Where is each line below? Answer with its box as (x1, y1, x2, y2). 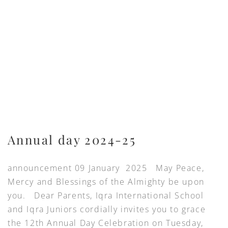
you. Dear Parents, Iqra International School (8, 189, 204, 201)
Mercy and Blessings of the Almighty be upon (8, 176, 205, 187)
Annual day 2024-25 (8, 131, 136, 148)
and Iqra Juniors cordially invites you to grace (8, 203, 206, 215)
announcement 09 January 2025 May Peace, (8, 162, 205, 174)
